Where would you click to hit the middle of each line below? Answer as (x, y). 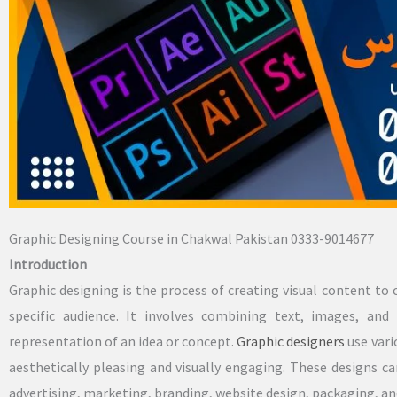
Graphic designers (291, 342)
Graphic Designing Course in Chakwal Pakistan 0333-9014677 (191, 239)
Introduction (48, 265)
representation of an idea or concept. (123, 342)
